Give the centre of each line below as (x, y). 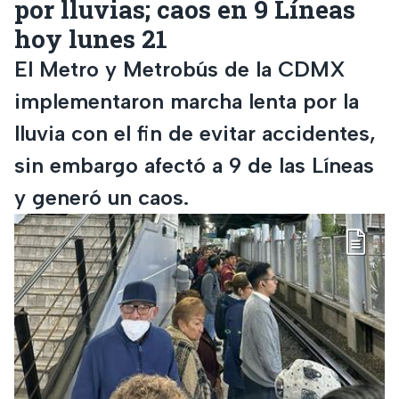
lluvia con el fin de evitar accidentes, (195, 133)
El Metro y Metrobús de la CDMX (180, 69)
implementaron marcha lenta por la (187, 101)
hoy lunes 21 (91, 38)
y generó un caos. (102, 197)
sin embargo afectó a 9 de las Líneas (194, 165)
